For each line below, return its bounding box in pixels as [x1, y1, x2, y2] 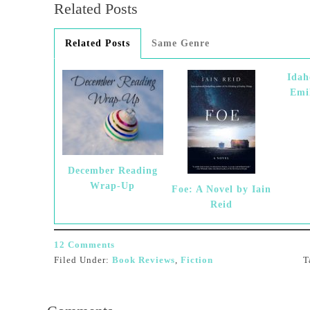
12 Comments [54, 239, 115, 250]
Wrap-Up [90, 181, 136, 192]
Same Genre [152, 38, 210, 48]
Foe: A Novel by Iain [172, 184, 272, 194]
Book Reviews [112, 255, 175, 265]
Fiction [181, 255, 213, 265]
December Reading [67, 165, 158, 176]
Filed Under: [54, 255, 112, 265]
